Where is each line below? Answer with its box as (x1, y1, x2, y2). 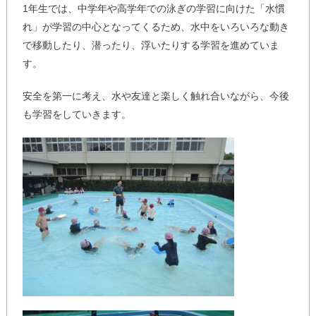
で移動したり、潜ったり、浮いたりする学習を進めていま (23, 39, 280, 51)
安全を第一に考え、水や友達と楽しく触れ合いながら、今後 (23, 90, 290, 102)
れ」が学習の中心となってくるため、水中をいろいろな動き (23, 20, 290, 32)
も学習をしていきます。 (23, 108, 132, 120)
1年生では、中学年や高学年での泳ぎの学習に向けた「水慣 (23, 2, 286, 14)
